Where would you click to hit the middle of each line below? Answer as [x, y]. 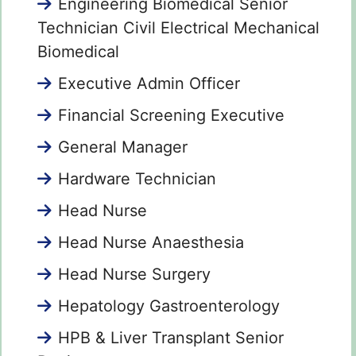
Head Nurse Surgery [134, 275]
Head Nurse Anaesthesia [151, 243]
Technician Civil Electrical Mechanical [178, 28]
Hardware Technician [137, 179]
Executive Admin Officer [149, 84]
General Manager [123, 147]
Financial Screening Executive [171, 116]
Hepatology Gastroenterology [169, 306]
